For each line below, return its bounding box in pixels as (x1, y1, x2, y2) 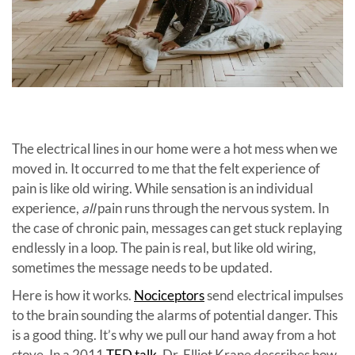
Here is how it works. (12, 286, 134, 303)
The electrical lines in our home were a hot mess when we (12, 139, 338, 157)
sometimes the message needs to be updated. (12, 258, 273, 276)
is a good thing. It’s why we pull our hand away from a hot (12, 326, 336, 343)
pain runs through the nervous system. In (95, 199, 329, 216)
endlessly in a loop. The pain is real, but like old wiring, (12, 239, 316, 256)
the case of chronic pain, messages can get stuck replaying (12, 219, 342, 236)
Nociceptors (134, 286, 204, 303)
